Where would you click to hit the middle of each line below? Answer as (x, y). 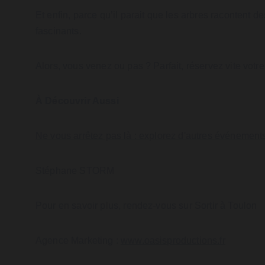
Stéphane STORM (75, 171)
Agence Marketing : (78, 240)
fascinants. (59, 31)
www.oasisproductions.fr (173, 240)
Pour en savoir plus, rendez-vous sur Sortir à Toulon (146, 206)
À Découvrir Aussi (77, 101)
